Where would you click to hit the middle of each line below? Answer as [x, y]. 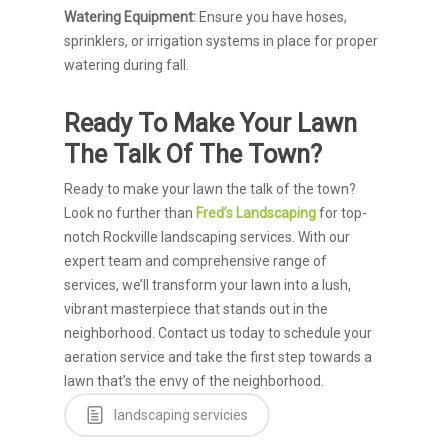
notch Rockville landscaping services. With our [207, 237]
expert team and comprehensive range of [195, 261]
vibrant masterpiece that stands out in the [196, 309]
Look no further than [130, 213]
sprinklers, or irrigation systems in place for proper [221, 41]
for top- [341, 213]
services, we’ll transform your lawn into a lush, [207, 285]
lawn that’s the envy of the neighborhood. [194, 381]
